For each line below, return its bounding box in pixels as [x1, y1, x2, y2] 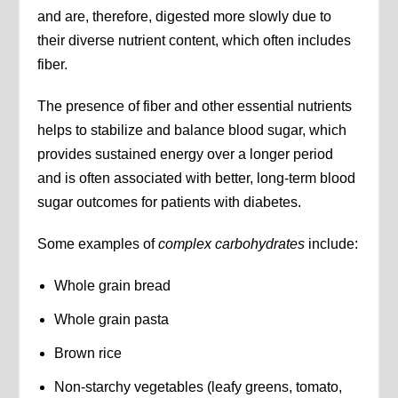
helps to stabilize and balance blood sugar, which [37, 122, 347, 138]
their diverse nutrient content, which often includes [37, 32, 352, 48]
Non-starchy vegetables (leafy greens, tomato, [53, 379, 342, 395]
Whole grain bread [53, 277, 171, 293]
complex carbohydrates [158, 235, 306, 251]
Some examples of [37, 235, 159, 251]
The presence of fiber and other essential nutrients [37, 98, 353, 114]
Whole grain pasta [53, 312, 169, 328]
